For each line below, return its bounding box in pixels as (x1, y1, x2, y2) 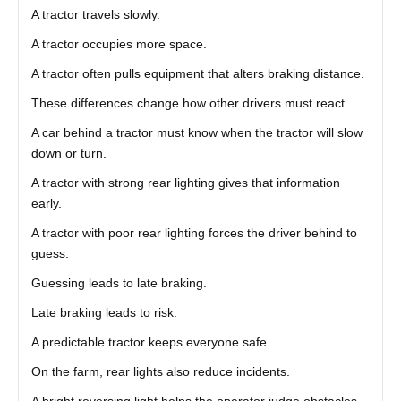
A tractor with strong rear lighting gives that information (30, 175, 340, 190)
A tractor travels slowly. (30, 7, 160, 21)
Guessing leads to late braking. (30, 276, 207, 290)
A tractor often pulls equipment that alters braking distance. (30, 66, 364, 81)
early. (30, 196, 62, 210)
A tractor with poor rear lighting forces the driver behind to (30, 226, 357, 240)
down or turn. (30, 146, 107, 160)
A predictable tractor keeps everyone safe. (30, 335, 270, 349)
